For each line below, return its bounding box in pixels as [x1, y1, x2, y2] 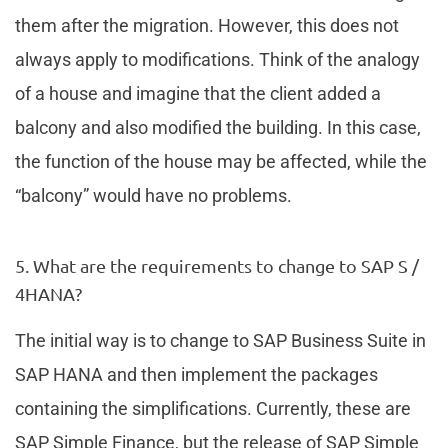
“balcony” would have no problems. [15, 184, 292, 206]
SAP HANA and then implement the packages [15, 363, 378, 385]
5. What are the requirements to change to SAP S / [15, 254, 419, 276]
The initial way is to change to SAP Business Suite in [15, 329, 426, 351]
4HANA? [15, 282, 82, 304]
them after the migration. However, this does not [15, 14, 399, 36]
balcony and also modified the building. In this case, [15, 116, 421, 138]
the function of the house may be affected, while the [15, 150, 427, 172]
